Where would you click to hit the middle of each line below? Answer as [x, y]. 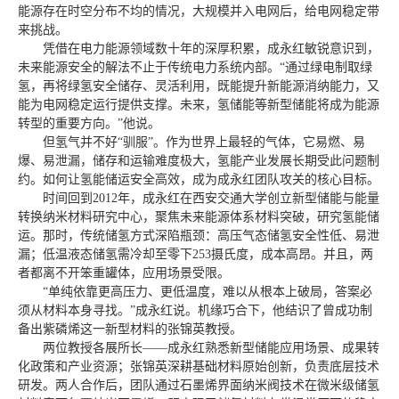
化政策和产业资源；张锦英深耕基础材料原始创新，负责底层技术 [199, 367]
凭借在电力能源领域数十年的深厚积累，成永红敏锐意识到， [211, 49]
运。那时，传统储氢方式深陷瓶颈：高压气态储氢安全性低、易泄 [199, 236]
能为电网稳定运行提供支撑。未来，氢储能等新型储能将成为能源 [199, 105]
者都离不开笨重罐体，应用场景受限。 [124, 273]
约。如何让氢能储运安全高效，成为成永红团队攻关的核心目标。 [199, 180]
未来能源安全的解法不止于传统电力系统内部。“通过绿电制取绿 [195, 68]
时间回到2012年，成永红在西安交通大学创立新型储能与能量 [211, 199]
